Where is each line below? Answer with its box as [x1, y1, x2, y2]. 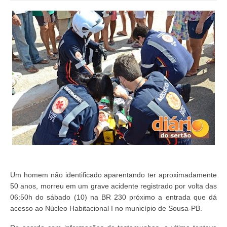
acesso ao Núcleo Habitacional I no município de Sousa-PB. [10, 204, 202, 213]
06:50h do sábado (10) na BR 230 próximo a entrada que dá [10, 193, 217, 202]
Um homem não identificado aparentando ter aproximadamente [10, 171, 217, 179]
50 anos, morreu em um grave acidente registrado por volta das [10, 182, 217, 191]
